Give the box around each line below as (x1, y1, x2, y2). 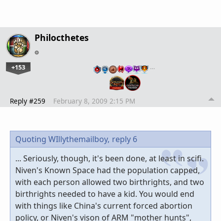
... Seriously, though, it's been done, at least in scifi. (15, 152, 204, 164)
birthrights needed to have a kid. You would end (15, 188, 194, 199)
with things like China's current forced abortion (15, 200, 192, 211)
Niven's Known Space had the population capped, (15, 164, 200, 176)
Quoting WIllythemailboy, (15, 133, 110, 145)
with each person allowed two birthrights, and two (15, 176, 204, 187)
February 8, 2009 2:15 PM (53, 96, 135, 106)
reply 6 (112, 133, 137, 145)
